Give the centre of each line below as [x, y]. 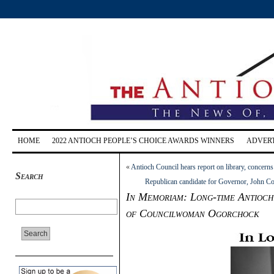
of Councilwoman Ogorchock [193, 213]
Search [29, 176]
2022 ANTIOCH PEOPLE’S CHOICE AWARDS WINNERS [143, 140]
